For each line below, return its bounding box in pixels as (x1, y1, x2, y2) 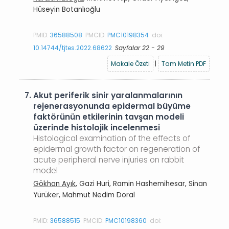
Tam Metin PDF (162, 59, 207, 68)
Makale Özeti (111, 59, 150, 68)
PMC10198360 (105, 216, 147, 225)
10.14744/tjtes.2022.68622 (33, 43, 112, 52)
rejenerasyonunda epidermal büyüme (33, 101, 191, 111)
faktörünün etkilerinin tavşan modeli (33, 111, 185, 122)
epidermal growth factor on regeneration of (33, 144, 200, 154)
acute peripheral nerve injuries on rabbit (33, 154, 185, 165)
